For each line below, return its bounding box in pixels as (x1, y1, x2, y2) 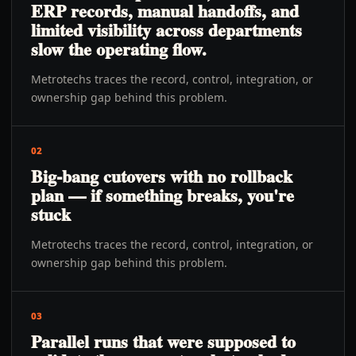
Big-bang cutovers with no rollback (31, 163, 292, 189)
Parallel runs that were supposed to (31, 328, 296, 354)
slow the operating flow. (31, 36, 207, 62)
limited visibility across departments (31, 17, 302, 43)
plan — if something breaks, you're (31, 182, 294, 208)
